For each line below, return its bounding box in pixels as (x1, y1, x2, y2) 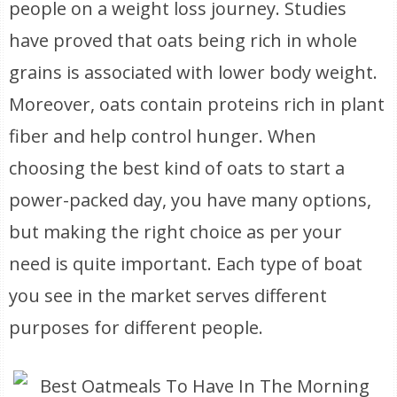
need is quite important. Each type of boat (9, 252, 363, 276)
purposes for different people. (9, 315, 264, 339)
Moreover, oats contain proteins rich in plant (9, 92, 385, 116)
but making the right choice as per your (9, 220, 343, 244)
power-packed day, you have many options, (9, 188, 372, 212)
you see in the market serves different (9, 284, 328, 307)
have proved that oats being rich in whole (9, 28, 358, 52)
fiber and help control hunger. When (9, 124, 317, 148)
